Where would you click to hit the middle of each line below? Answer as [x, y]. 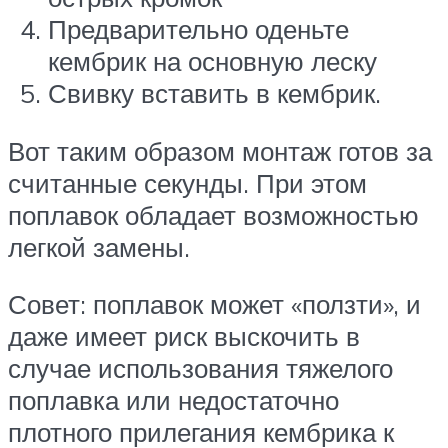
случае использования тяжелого [200, 368]
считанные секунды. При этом [187, 182]
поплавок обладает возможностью [213, 214]
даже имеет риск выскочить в [184, 336]
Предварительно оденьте [198, 28]
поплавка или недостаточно [173, 400]
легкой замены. [99, 246]
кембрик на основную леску [212, 60]
